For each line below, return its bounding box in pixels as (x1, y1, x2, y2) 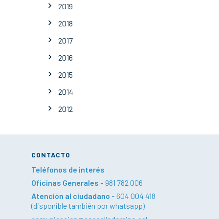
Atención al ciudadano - (31, 191, 116, 201)
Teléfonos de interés (31, 165, 105, 175)
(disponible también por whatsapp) (31, 201, 145, 211)
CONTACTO (31, 151, 70, 159)
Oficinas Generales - (31, 178, 105, 188)
